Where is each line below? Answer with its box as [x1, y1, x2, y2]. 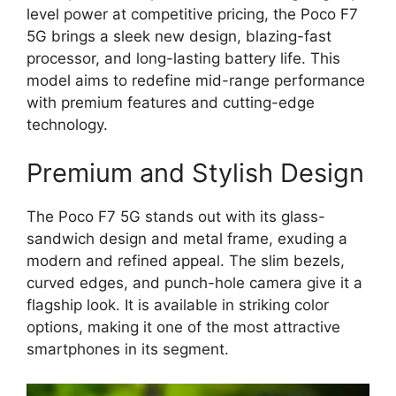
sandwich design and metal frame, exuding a [27, 230, 347, 248]
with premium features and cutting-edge [27, 93, 315, 111]
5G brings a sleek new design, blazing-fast [27, 27, 331, 45]
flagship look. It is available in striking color [27, 296, 329, 315]
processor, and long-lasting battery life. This [27, 49, 340, 67]
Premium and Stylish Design [27, 157, 364, 189]
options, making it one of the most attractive [27, 318, 340, 337]
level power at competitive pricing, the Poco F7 [27, 4, 358, 23]
